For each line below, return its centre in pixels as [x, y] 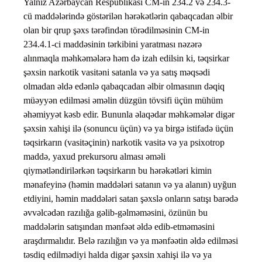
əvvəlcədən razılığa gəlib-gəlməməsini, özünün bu [116, 213]
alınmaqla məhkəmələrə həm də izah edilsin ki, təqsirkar [126, 58]
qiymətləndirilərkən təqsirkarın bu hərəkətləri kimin [118, 171]
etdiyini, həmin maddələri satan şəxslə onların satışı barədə [131, 199]
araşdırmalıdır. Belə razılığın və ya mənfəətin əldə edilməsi [131, 241]
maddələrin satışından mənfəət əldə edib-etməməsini [119, 227]
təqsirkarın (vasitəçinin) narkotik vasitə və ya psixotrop [124, 143]
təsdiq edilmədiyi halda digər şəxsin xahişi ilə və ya [118, 255]
